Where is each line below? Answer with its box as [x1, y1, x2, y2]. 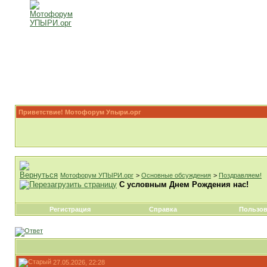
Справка [149, 206, 177, 213]
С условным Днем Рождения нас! [119, 180, 249, 189]
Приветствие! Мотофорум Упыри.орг [18, 108, 141, 116]
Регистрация [49, 206, 91, 213]
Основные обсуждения [141, 172, 211, 179]
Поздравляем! [219, 172, 262, 179]
